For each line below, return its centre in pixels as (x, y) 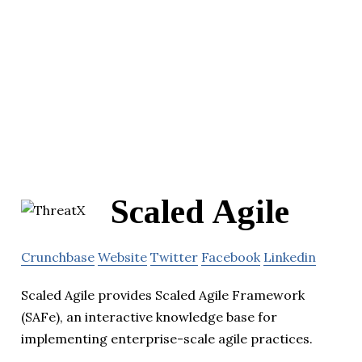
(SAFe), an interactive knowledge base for (149, 317)
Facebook (231, 257)
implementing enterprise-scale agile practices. (167, 339)
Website (122, 257)
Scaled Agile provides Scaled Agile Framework (163, 295)
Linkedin (290, 257)
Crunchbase (58, 257)
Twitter (174, 257)
